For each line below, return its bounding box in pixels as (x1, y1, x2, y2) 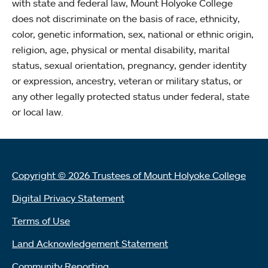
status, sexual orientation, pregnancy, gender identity (12, 59, 246, 71)
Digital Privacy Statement (12, 191, 124, 204)
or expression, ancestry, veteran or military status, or (12, 74, 242, 87)
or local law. (12, 105, 63, 118)
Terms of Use (12, 214, 70, 227)
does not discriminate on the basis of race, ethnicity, (12, 12, 240, 25)
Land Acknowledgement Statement (12, 237, 168, 249)
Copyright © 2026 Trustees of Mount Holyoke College (12, 169, 246, 181)
